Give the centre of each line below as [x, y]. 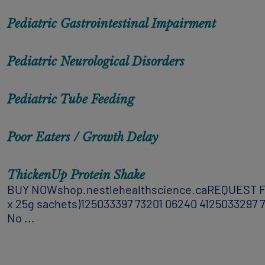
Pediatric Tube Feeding [71, 99]
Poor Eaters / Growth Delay [83, 137]
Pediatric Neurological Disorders [96, 61]
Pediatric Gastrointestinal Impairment [112, 23]
